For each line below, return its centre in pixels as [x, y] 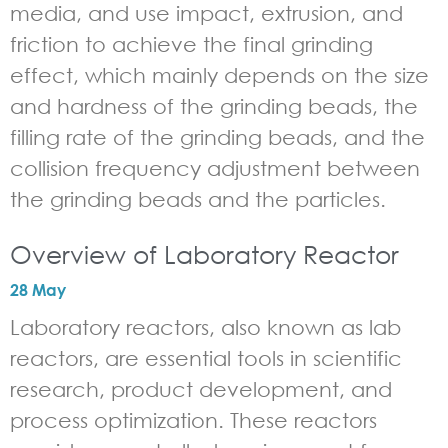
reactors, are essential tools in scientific [206, 358]
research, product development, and [201, 389]
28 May [38, 290]
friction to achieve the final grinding [191, 44]
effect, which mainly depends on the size [219, 75]
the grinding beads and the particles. [198, 199]
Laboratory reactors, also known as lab [205, 327]
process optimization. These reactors [193, 420]
